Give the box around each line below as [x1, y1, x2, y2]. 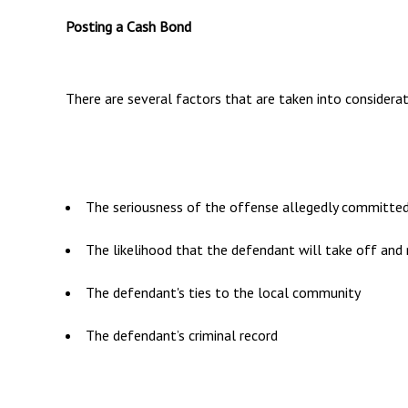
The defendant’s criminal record [86, 325, 278, 344]
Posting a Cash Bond [66, 16, 191, 36]
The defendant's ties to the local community [86, 282, 361, 301]
